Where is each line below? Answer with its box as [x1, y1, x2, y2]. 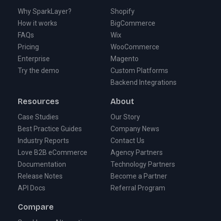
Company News [110, 125, 159, 133]
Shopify [110, 7, 135, 16]
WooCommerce [110, 43, 159, 51]
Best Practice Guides [18, 125, 82, 133]
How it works [18, 19, 57, 28]
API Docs [18, 184, 45, 192]
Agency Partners [110, 148, 163, 157]
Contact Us [110, 137, 145, 145]
